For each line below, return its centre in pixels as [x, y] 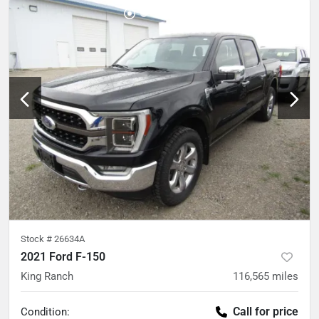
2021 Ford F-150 [63, 256]
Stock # [37, 239]
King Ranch [47, 276]
